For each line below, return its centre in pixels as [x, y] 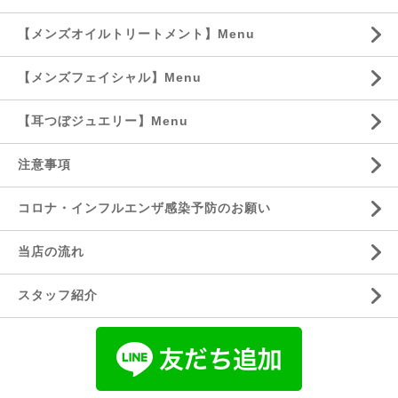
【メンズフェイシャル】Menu [110, 77]
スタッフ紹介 [58, 295]
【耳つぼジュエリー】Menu [103, 121]
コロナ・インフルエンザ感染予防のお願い [144, 208]
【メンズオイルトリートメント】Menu [136, 34]
